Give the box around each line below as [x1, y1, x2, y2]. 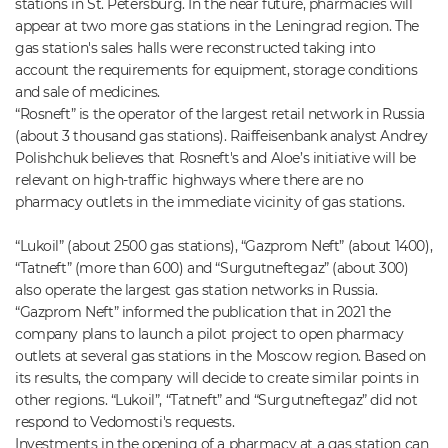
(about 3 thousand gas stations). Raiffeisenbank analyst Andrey [15, 127, 428, 145]
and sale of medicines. [15, 83, 160, 101]
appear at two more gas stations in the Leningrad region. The [15, 17, 419, 35]
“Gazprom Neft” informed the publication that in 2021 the [15, 303, 391, 321]
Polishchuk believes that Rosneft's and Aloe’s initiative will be [15, 149, 416, 167]
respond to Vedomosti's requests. [15, 413, 235, 431]
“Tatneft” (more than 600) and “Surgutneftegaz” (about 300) [15, 259, 409, 277]
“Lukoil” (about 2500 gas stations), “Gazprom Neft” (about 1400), [15, 237, 433, 255]
